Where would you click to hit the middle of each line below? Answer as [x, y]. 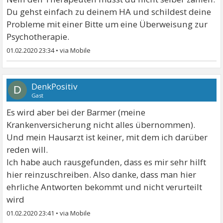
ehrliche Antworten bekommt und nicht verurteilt [105, 187]
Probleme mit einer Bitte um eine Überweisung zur [107, 24]
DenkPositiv [55, 86]
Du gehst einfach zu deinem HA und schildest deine [109, 12]
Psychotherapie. [38, 37]
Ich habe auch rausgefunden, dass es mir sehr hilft [107, 162]
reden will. [27, 150]
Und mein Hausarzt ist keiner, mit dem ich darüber [107, 137]
